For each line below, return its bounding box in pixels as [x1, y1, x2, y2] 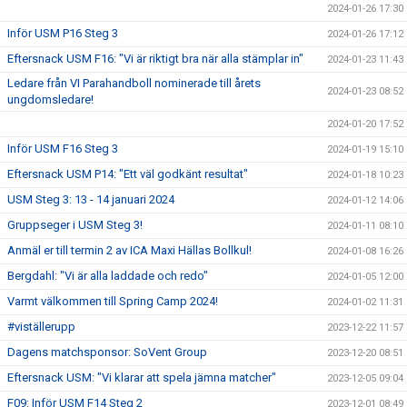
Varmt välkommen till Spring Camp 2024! [7, 294, 218, 308]
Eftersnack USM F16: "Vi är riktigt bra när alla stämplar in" [7, 52, 303, 65]
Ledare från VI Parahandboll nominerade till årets [7, 76, 261, 90]
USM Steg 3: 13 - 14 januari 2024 [7, 193, 174, 206]
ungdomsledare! [7, 93, 94, 106]
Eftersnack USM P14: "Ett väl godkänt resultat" [7, 167, 248, 181]
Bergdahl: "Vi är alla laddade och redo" [7, 269, 208, 283]
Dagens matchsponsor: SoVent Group [7, 345, 207, 359]
